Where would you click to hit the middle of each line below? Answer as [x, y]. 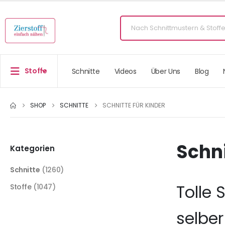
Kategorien [32, 149]
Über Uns [165, 71]
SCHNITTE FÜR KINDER [134, 105]
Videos [125, 71]
